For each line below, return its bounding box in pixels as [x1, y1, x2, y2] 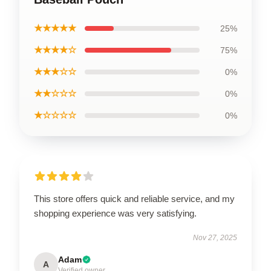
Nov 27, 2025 [193, 233, 237, 242]
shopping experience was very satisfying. [34, 208, 197, 218]
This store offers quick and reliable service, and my [34, 194, 235, 204]
